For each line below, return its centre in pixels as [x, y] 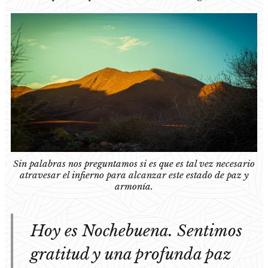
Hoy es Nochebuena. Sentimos [136, 231]
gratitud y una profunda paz [131, 254]
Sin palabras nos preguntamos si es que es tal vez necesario [134, 163]
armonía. [134, 186]
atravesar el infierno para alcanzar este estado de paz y [134, 175]
